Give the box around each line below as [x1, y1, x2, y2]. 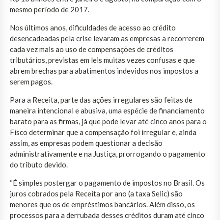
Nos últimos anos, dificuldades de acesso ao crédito [10, 23, 176, 32]
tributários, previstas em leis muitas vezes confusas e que [10, 55, 195, 64]
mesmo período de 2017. [10, 4, 89, 14]
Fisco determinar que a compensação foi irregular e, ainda [10, 127, 196, 137]
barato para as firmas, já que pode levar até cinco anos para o [10, 116, 207, 126]
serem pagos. [10, 77, 53, 86]
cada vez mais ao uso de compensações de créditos [10, 44, 173, 54]
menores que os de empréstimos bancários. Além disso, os [10, 199, 195, 209]
